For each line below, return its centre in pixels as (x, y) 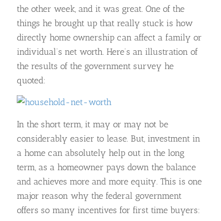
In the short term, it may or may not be (92, 124)
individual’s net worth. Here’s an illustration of (107, 52)
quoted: (31, 81)
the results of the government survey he (95, 66)
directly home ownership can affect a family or (109, 38)
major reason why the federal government (99, 196)
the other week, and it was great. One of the (100, 9)
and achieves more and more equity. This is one (109, 181)
